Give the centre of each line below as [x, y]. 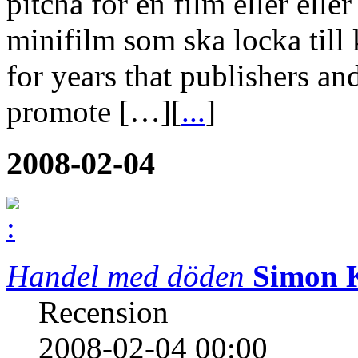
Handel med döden [125, 276]
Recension [103, 312]
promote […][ [94, 111]
